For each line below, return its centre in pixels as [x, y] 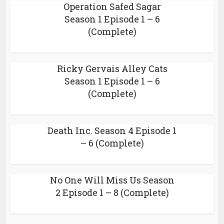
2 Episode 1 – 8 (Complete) [112, 192]
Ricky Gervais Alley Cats [112, 68]
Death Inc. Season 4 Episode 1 [112, 130]
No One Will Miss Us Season [112, 180]
